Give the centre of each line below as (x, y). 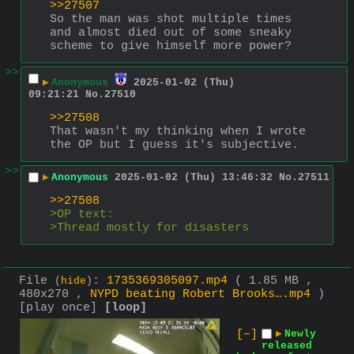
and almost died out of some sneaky (171, 33)
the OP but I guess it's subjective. (174, 145)
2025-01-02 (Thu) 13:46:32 (194, 177)
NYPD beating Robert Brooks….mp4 (200, 295)
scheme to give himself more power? (171, 47)
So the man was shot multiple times (171, 20)
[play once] (58, 308)
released (287, 346)
